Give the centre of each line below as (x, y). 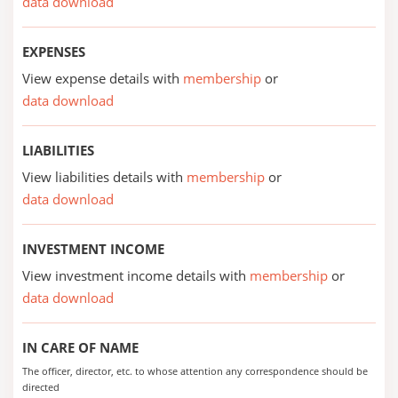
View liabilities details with (104, 177)
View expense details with (103, 78)
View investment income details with (136, 275)
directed (41, 387)
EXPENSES (54, 52)
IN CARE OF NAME (80, 347)
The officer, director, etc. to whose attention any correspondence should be (195, 371)
